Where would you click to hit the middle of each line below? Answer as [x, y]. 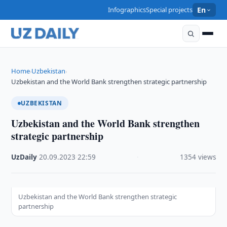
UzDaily [24, 157]
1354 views [198, 157]
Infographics [127, 10]
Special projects [169, 10]
